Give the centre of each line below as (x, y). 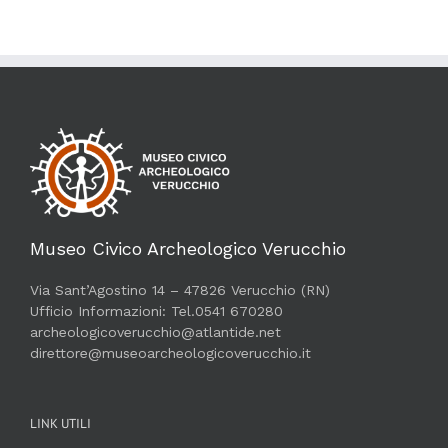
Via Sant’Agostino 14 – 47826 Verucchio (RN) (180, 290)
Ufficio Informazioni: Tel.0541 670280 (156, 311)
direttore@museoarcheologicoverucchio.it (170, 353)
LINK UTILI (60, 424)
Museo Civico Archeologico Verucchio (188, 249)
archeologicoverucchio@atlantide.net (155, 332)
